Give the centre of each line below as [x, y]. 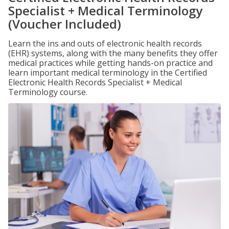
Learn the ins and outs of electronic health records [105, 43]
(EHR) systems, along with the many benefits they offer [113, 53]
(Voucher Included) [65, 24]
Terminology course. [48, 92]
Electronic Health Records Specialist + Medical [95, 82]
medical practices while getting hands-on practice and [110, 63]
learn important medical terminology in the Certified [108, 73]
